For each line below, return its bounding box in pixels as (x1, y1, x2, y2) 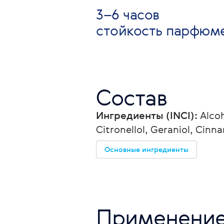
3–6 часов (96, 5, 159, 23)
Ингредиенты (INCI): (96, 108, 197, 122)
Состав (96, 82, 167, 112)
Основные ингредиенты (104, 144, 188, 154)
